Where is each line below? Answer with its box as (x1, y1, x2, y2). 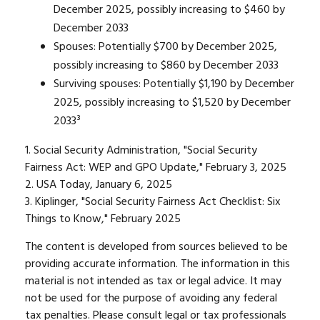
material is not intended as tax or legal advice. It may (25, 272, 281, 291)
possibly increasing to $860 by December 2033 (54, 56, 279, 75)
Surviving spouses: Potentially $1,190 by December (54, 75, 294, 94)
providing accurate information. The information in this (25, 255, 290, 274)
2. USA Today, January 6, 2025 (25, 176, 172, 194)
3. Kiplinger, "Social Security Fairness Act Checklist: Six (25, 193, 281, 211)
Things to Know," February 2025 (25, 210, 181, 229)
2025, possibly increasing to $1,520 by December (54, 94, 291, 112)
